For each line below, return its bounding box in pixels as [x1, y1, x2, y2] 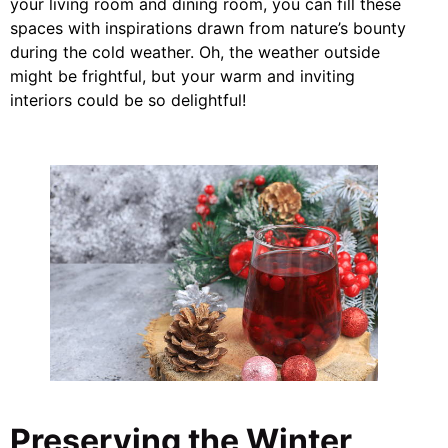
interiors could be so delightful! [10, 89, 246, 110]
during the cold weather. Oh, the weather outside [10, 41, 380, 62]
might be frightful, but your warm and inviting [10, 65, 355, 86]
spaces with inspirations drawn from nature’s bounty [10, 17, 406, 38]
